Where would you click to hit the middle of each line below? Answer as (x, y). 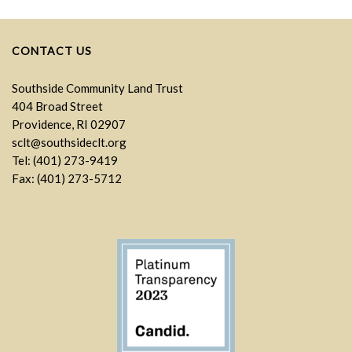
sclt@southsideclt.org (69, 142)
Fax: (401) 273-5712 (67, 178)
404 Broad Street (57, 106)
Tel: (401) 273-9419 (65, 160)
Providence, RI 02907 (69, 124)
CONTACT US (52, 50)
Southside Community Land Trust (97, 88)
